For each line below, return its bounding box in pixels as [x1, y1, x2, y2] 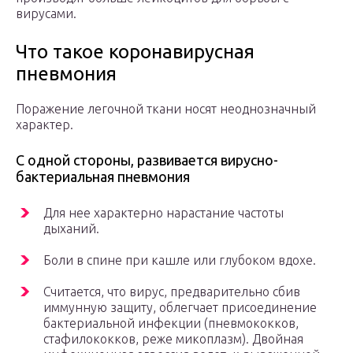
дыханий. [43, 221, 99, 236]
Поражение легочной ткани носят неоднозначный [16, 102, 316, 117]
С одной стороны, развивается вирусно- [16, 152, 278, 169]
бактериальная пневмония [16, 169, 190, 185]
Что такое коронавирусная [16, 41, 255, 63]
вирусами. [16, 6, 76, 21]
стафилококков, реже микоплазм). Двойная [43, 332, 303, 347]
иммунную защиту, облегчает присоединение [43, 300, 317, 315]
